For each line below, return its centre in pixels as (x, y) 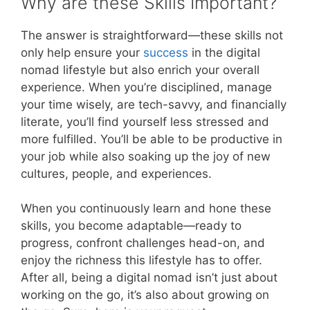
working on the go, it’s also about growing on (145, 295)
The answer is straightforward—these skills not (152, 35)
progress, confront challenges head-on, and (143, 243)
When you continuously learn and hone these (146, 209)
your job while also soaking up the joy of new (146, 156)
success (166, 52)
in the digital (224, 52)
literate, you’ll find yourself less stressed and (145, 121)
